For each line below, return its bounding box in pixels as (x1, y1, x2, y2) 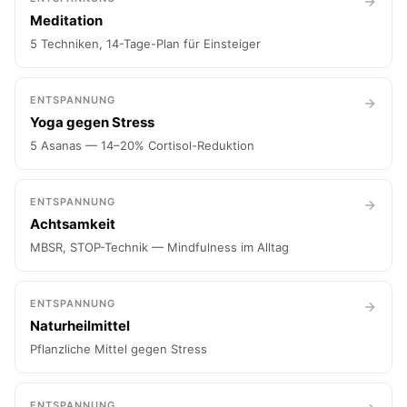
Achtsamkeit (30, 215, 115, 233)
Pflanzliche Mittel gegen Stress (30, 342, 207, 356)
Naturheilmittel (30, 317, 130, 334)
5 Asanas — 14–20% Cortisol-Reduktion (30, 138, 254, 153)
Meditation (30, 12, 103, 29)
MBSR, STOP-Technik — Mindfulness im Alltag (30, 240, 289, 254)
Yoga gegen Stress (30, 114, 154, 131)
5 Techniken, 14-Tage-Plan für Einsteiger (30, 36, 261, 51)
